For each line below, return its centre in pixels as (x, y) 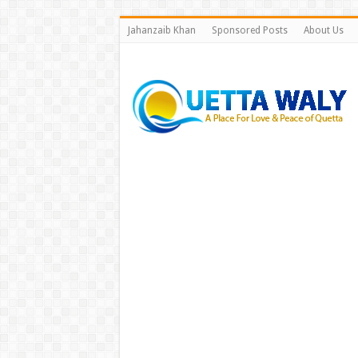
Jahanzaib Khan (161, 30)
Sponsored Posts (249, 30)
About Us (323, 30)
